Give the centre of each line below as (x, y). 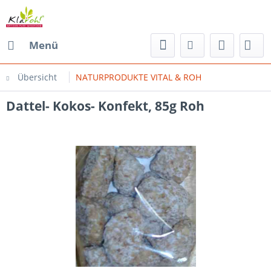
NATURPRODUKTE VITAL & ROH (139, 77)
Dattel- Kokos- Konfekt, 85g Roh (105, 106)
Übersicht (37, 77)
